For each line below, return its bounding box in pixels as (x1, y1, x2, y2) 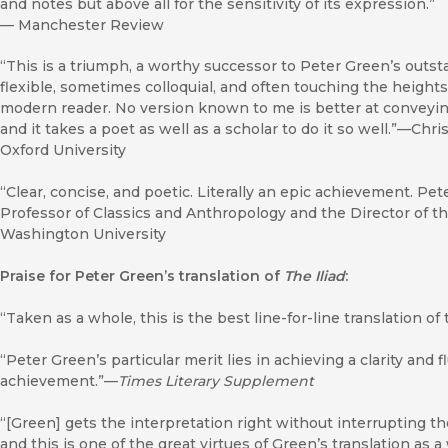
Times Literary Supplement (118, 372, 318, 391)
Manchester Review (18, 16, 164, 35)
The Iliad (284, 267, 345, 286)
